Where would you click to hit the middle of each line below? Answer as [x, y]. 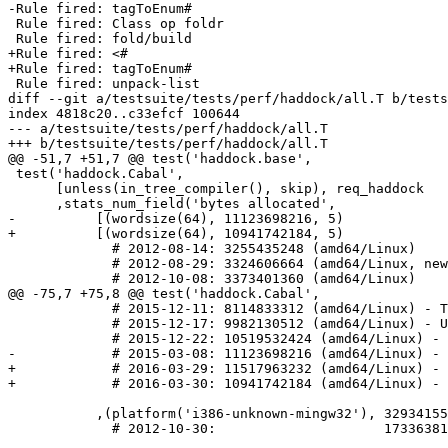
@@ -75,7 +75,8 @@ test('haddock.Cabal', [164, 294]
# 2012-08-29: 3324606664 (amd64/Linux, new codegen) [60, 264]
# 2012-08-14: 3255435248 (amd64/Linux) [60, 249]
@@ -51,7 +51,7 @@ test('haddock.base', [160, 159]
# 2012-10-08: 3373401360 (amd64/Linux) [60, 279]
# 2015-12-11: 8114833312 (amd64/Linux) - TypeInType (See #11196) [60, 309]
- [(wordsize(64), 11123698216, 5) [176, 219]
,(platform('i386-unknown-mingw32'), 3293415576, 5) [52, 414]
